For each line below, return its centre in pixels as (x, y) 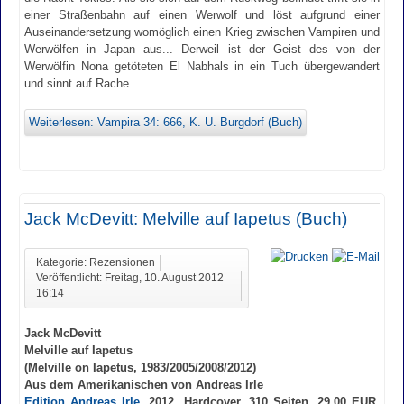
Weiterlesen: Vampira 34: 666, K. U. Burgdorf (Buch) (165, 123)
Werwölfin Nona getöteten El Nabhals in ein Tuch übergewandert (202, 67)
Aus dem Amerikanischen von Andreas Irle (144, 384)
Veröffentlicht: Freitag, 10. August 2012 (130, 277)
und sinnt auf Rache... (82, 84)
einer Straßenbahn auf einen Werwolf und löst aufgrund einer (202, 15)
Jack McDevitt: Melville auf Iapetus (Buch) (186, 219)
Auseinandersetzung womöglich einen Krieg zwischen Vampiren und (202, 32)
